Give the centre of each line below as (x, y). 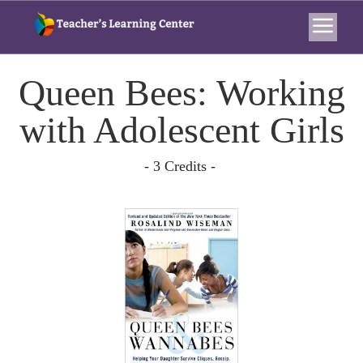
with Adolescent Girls (181, 130)
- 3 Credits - (181, 166)
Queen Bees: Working (181, 93)
